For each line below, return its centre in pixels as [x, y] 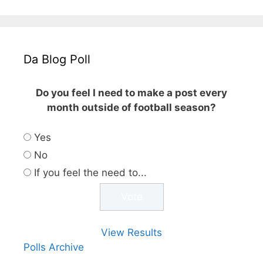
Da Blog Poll [57, 59]
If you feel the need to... [90, 172]
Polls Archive [54, 247]
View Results [131, 232]
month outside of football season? [131, 107]
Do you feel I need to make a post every [131, 93]
